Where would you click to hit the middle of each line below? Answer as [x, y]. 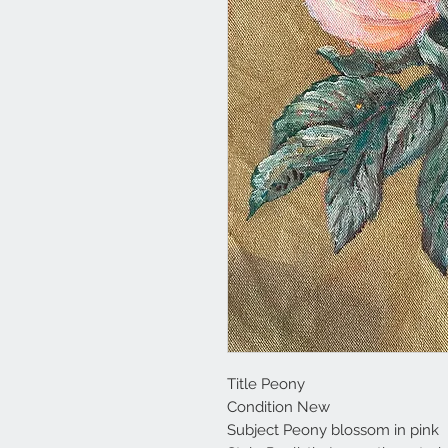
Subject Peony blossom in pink [333, 429]
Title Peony [266, 383]
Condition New [278, 406]
